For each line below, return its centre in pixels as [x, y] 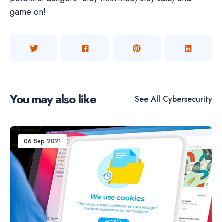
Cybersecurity [186, 99]
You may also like [53, 99]
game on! [28, 12]
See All [147, 99]
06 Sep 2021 [43, 141]
